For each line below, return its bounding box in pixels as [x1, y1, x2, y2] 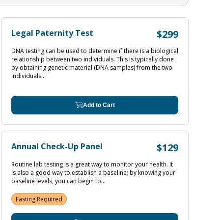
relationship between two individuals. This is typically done [11, 55, 174, 63]
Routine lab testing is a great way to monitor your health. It [11, 160, 173, 168]
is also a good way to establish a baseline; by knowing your [11, 168, 175, 177]
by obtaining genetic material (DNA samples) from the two [11, 63, 172, 72]
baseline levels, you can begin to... [11, 177, 106, 185]
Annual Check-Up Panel [11, 141, 103, 152]
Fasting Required [16, 195, 62, 203]
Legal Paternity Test [11, 27, 93, 38]
